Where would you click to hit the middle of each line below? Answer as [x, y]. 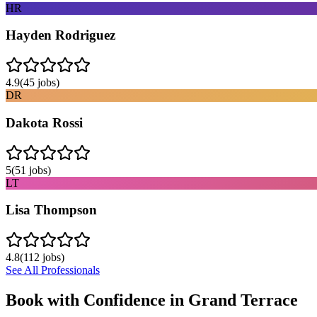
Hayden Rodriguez [60, 35]
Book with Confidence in [97, 300]
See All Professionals [53, 270]
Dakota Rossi [44, 122]
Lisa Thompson [51, 210]
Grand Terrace [243, 300]
